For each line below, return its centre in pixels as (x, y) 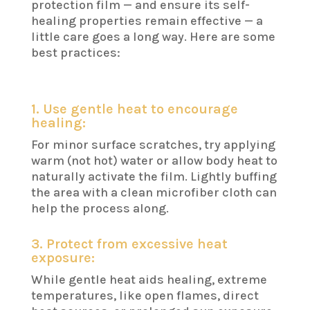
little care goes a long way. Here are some (153, 37)
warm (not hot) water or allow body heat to (154, 161)
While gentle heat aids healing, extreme (149, 280)
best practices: (75, 53)
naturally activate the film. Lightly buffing (154, 177)
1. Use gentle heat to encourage (134, 109)
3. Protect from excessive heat (129, 244)
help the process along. (100, 209)
